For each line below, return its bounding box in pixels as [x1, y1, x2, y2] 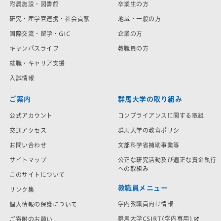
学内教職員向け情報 [117, 201, 174, 207]
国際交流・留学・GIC [9, 31, 71, 37]
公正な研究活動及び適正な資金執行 [117, 156, 217, 163]
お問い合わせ [9, 142, 46, 148]
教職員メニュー [117, 184, 168, 191]
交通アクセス [9, 127, 46, 133]
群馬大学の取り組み [117, 96, 183, 103]
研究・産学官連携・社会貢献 [9, 16, 90, 22]
